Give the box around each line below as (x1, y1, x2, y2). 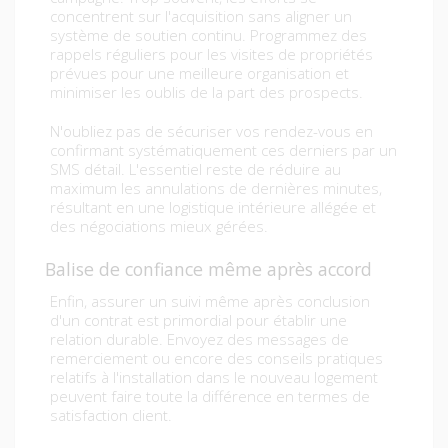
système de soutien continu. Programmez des (50, 25, 367, 46)
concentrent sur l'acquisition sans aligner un (50, 6, 352, 27)
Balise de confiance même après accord (45, 257, 372, 282)
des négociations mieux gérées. (50, 216, 268, 237)
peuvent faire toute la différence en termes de (50, 386, 370, 407)
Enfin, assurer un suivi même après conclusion (50, 291, 370, 312)
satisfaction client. (50, 405, 172, 426)
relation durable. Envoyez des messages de (50, 329, 349, 350)
